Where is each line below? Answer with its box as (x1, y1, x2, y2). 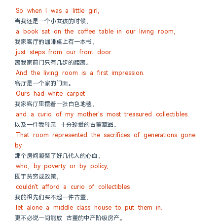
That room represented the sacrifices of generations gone (16, 131, 196, 139)
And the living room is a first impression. (16, 69, 145, 77)
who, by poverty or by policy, (16, 162, 109, 170)
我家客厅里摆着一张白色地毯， (15, 100, 98, 108)
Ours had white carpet (16, 90, 85, 98)
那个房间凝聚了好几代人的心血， (15, 152, 104, 160)
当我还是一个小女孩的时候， (15, 17, 92, 25)
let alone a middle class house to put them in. (16, 204, 163, 212)
